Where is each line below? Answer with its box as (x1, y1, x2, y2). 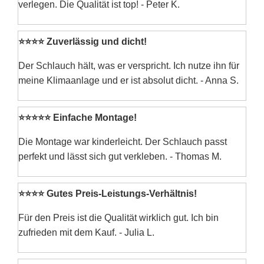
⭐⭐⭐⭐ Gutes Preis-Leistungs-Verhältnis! (18, 188, 197, 199)
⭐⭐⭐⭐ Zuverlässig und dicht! (18, 36, 147, 47)
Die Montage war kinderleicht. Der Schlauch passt (18, 136, 227, 147)
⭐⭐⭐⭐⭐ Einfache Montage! (18, 112, 137, 123)
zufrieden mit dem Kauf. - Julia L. (18, 227, 154, 237)
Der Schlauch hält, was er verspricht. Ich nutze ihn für (18, 60, 239, 71)
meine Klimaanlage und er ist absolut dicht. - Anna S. (18, 75, 239, 85)
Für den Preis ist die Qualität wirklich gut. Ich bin (18, 212, 219, 223)
